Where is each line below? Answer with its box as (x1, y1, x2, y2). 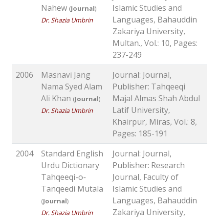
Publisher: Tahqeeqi (112, 81, 185, 92)
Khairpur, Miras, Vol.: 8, (112, 116, 197, 128)
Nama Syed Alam (41, 81, 102, 92)
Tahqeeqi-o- (41, 172, 86, 183)
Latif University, (112, 105, 170, 116)
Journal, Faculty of (112, 172, 178, 183)
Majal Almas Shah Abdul (112, 93, 200, 104)
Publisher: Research (112, 160, 185, 171)
